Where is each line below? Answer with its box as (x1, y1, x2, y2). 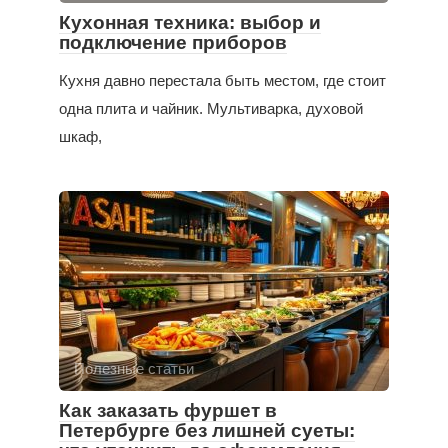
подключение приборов (59, 31, 287, 53)
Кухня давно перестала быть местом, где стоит (59, 71, 386, 89)
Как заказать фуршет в (59, 399, 277, 421)
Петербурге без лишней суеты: (59, 419, 355, 441)
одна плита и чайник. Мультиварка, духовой (59, 99, 363, 117)
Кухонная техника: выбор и (59, 11, 321, 33)
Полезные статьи (74, 359, 194, 377)
